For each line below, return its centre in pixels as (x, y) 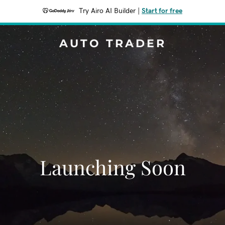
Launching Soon (113, 167)
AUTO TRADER (113, 43)
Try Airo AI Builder (107, 11)
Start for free (162, 11)
